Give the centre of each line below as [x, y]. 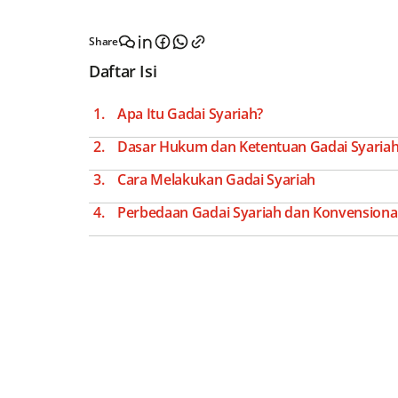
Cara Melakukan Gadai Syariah [217, 179]
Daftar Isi [123, 71]
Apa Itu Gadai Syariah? [190, 114]
